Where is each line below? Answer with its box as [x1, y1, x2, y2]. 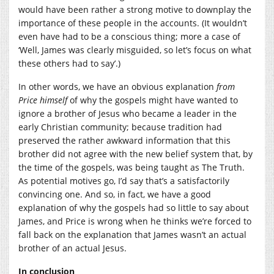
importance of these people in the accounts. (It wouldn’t [18, 17, 247, 29]
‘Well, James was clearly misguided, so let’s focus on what [18, 43, 251, 56]
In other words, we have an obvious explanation [18, 80, 217, 92]
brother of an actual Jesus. [18, 242, 127, 254]
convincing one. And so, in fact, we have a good [18, 188, 211, 200]
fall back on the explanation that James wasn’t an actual [18, 228, 246, 240]
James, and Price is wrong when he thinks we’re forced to [18, 215, 251, 227]
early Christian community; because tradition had [18, 120, 222, 133]
